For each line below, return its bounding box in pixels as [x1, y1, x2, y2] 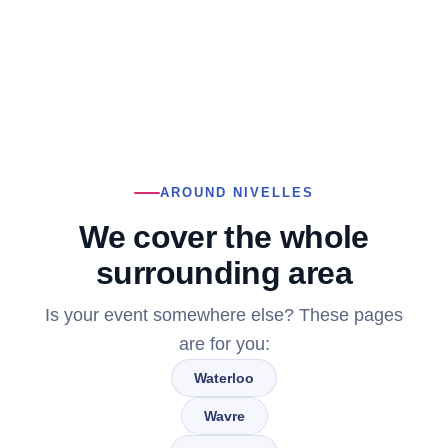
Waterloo [194, 369, 254, 386]
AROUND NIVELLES [160, 185, 314, 200]
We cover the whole [79, 218, 369, 255]
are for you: [178, 333, 270, 354]
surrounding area [96, 254, 352, 291]
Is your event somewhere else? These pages [45, 304, 403, 325]
